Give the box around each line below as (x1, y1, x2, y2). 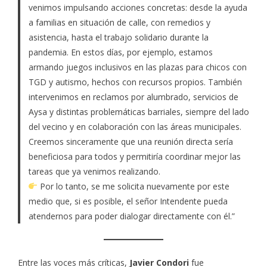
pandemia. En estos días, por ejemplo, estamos (28, 46, 213, 58)
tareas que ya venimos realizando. (28, 166, 160, 177)
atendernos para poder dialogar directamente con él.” (28, 210, 235, 222)
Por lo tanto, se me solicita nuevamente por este (38, 181, 230, 192)
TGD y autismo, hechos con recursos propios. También (28, 76, 242, 88)
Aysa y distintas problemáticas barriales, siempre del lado (28, 106, 249, 117)
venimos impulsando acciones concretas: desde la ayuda (28, 2, 247, 13)
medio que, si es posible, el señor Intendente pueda (28, 195, 228, 207)
